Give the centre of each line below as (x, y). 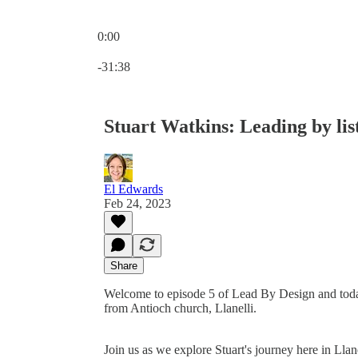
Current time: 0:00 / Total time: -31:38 (192, 50)
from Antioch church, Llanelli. (180, 308)
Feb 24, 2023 (137, 203)
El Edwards (133, 189)
